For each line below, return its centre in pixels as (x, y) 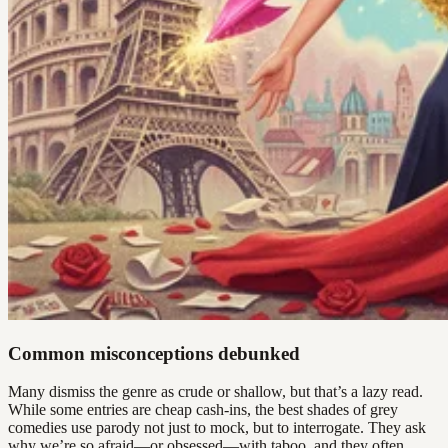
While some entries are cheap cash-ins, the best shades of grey (203, 410)
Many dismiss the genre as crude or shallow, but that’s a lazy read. (215, 392)
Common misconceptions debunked (154, 353)
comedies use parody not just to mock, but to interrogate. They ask (217, 428)
